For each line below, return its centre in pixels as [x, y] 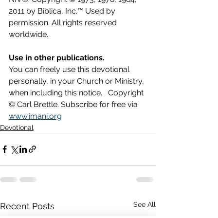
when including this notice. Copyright [77, 92]
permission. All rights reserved [64, 22]
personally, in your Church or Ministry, [77, 81]
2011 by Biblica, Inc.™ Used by [63, 11]
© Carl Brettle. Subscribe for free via [74, 104]
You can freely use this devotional [70, 69]
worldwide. [28, 34]
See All [145, 204]
